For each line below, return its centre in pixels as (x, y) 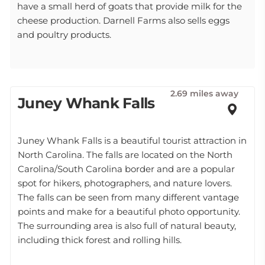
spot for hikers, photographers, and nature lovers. (125, 183)
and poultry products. (64, 35)
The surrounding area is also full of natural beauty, (127, 226)
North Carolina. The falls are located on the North (125, 155)
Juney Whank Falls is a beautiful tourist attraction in (132, 140)
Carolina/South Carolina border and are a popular (126, 169)
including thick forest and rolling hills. (100, 240)
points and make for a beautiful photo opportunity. (129, 211)
